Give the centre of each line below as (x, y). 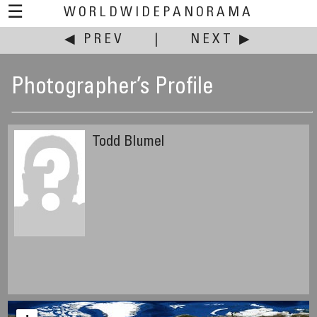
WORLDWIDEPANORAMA (158, 13)
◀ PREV (94, 40)
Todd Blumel (128, 143)
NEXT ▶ (221, 40)
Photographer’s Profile (113, 88)
